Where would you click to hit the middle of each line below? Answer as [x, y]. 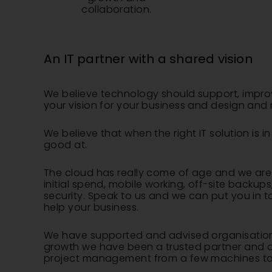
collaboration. [117, 9]
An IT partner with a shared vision [148, 59]
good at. [66, 145]
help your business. [91, 207]
